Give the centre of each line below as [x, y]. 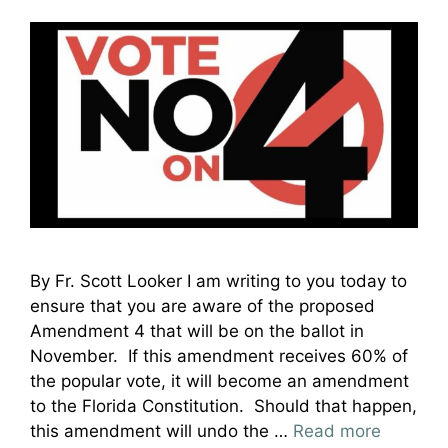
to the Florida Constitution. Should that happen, [223, 405]
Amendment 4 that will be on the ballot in [197, 330]
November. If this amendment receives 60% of [219, 355]
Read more [337, 430]
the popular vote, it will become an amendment [219, 380]
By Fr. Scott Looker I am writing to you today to [218, 280]
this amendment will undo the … [161, 430]
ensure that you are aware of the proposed [202, 305]
